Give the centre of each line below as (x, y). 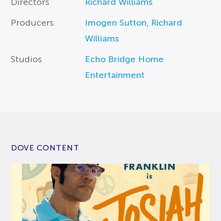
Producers (33, 22)
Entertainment (115, 75)
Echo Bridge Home (125, 59)
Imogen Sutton (116, 22)
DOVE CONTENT (45, 147)
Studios (27, 59)
